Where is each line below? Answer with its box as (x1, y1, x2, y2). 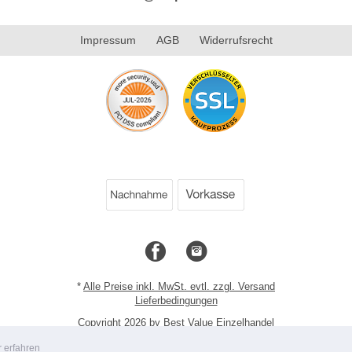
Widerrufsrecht (199, 33, 273, 46)
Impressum (79, 33, 136, 46)
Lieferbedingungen (134, 294, 218, 306)
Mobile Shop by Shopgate (117, 330, 235, 343)
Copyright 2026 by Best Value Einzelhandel (78, 316, 274, 328)
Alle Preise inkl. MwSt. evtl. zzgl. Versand (83, 280, 275, 292)
